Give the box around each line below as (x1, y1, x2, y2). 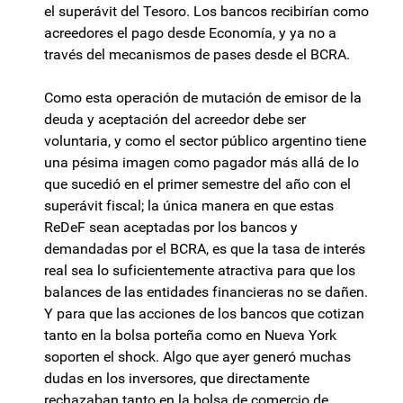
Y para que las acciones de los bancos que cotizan (44, 305, 364, 323)
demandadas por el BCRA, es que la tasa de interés (44, 240, 365, 258)
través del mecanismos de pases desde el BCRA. (44, 46, 354, 64)
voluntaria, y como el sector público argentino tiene (44, 132, 366, 150)
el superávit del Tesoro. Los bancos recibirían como (44, 3, 369, 21)
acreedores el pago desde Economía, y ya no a (44, 24, 336, 42)
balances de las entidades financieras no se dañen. (44, 283, 368, 301)
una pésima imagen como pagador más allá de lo (44, 154, 359, 172)
